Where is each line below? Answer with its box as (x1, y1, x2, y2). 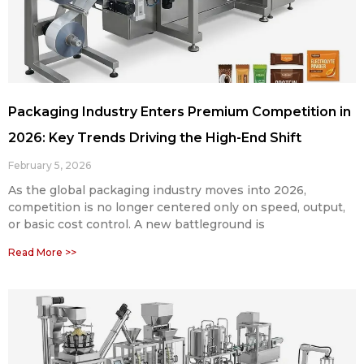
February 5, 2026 (8, 159, 91, 172)
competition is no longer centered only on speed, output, (8, 200, 345, 215)
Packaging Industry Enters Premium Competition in (8, 104, 351, 120)
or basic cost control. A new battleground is (8, 217, 265, 232)
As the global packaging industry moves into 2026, (8, 183, 306, 198)
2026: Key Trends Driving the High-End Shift (8, 130, 301, 146)
